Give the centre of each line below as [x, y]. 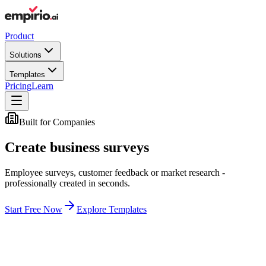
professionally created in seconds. [67, 183]
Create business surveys [77, 147]
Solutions [26, 55]
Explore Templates [112, 209]
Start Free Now [34, 209]
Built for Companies [57, 122]
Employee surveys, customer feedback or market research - [115, 172]
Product [19, 36]
